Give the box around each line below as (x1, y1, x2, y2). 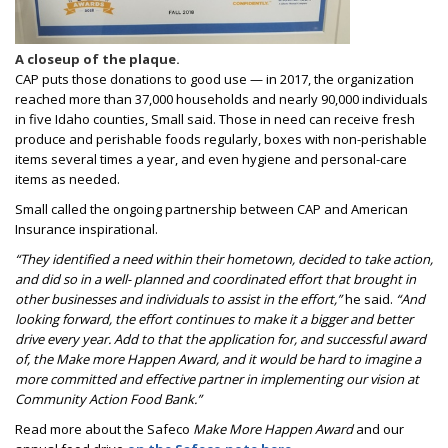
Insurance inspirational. (15, 220, 161, 238)
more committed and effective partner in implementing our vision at (15, 370, 419, 388)
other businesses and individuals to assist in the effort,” (15, 290, 345, 308)
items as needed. (15, 170, 120, 188)
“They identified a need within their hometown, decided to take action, (15, 250, 433, 268)
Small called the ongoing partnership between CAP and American (15, 200, 408, 218)
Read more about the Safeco (15, 420, 193, 438)
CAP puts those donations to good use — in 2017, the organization (15, 70, 414, 88)
